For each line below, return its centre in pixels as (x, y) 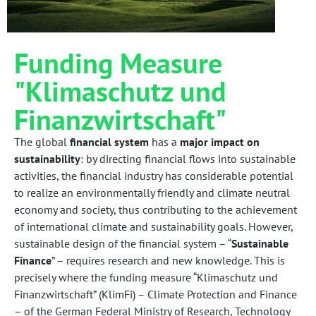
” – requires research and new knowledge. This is (168, 260)
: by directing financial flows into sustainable (188, 158)
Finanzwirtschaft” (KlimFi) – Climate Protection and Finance (156, 294)
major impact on (220, 141)
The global (42, 141)
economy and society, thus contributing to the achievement (156, 209)
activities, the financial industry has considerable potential (154, 175)
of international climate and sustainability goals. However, (153, 226)
